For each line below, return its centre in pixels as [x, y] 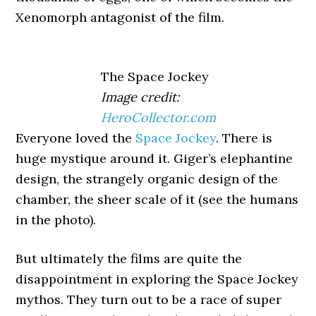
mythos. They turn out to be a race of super [149, 299]
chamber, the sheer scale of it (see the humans [157, 199]
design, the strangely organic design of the [147, 179]
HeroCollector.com [158, 117]
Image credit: [140, 97]
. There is [244, 138]
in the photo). [56, 220]
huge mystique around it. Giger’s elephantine [154, 158]
